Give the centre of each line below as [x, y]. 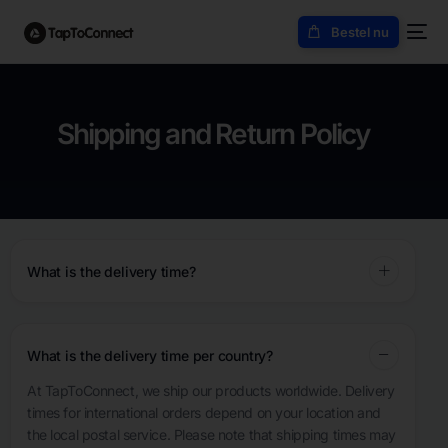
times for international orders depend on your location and [204, 412]
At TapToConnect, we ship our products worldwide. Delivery [211, 390]
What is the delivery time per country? [150, 355]
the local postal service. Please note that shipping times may [211, 434]
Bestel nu [359, 31]
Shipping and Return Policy [212, 134]
